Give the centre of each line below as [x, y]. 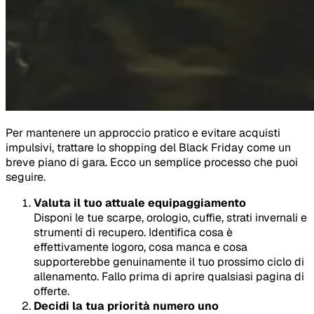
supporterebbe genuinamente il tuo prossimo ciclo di [169, 261]
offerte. [52, 291]
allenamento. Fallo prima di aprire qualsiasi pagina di [169, 276]
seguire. [26, 177]
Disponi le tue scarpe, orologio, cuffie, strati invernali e [170, 217]
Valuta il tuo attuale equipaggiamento [140, 203]
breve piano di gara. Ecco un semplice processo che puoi [152, 162]
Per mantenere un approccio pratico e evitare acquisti [143, 132]
